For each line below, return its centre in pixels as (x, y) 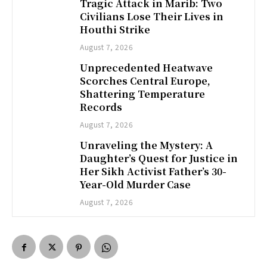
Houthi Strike (115, 30)
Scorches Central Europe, (145, 81)
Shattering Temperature (143, 94)
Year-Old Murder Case (136, 185)
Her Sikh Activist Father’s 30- (153, 172)
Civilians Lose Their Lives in (152, 17)
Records (101, 107)
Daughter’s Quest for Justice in (159, 159)
